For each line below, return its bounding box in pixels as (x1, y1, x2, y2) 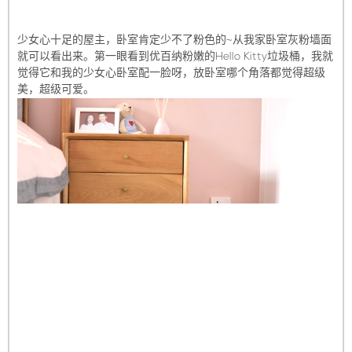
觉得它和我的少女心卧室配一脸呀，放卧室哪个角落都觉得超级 (17, 67, 325, 79)
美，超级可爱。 (17, 83, 94, 96)
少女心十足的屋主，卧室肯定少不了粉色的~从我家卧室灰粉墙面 (17, 34, 332, 46)
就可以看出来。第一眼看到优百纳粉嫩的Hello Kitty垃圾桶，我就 (17, 50, 333, 63)
